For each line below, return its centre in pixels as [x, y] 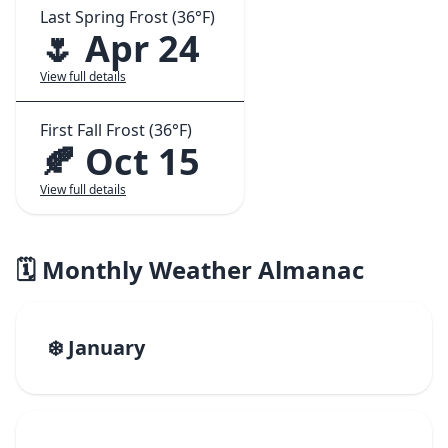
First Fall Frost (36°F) [116, 130]
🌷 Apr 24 [120, 48]
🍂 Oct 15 [120, 161]
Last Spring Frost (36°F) [127, 17]
